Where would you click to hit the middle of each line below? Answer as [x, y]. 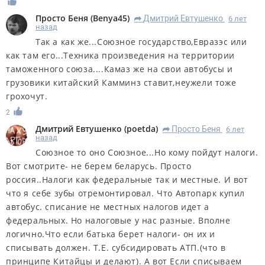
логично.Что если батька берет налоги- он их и [111, 234]
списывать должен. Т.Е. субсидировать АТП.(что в [116, 248]
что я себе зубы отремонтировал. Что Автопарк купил [126, 193]
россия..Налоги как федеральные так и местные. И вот [127, 180]
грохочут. [27, 96]
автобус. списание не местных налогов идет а [108, 207]
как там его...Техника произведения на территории [120, 56]
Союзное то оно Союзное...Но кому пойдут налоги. [147, 153]
